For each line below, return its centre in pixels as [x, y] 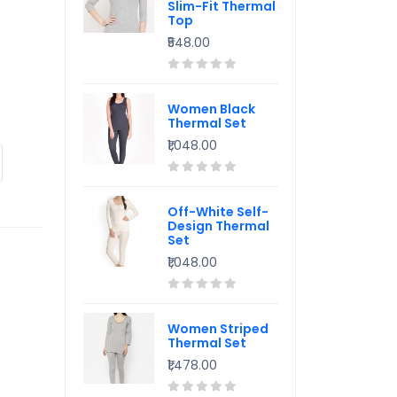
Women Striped [218, 329]
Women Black [211, 109]
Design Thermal [218, 226]
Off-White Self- [218, 212]
